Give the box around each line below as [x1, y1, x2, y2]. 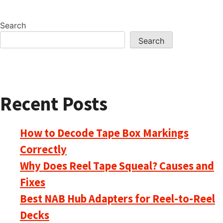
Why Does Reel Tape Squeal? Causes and [20, 158, 214, 173]
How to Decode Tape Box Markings [20, 125, 189, 140]
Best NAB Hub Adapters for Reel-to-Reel [20, 191, 215, 206]
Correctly [20, 142, 67, 156]
